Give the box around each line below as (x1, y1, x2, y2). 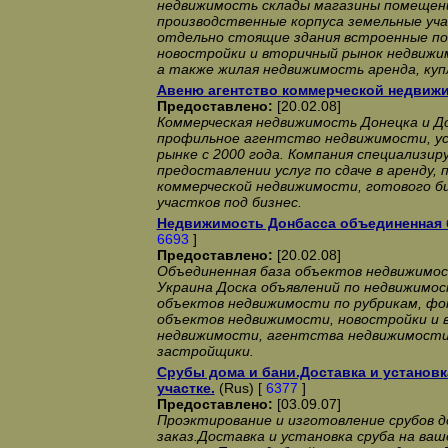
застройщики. (156, 343, 254, 359)
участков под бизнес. (156, 194, 302, 210)
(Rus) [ (214, 380, 266, 396)
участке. (156, 380, 215, 396)
